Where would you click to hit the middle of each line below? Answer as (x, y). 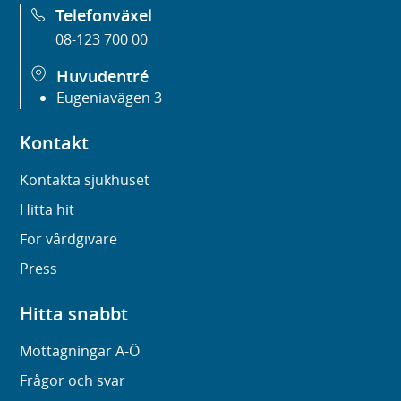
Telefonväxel (104, 16)
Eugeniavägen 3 (110, 98)
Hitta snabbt (74, 314)
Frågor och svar (73, 381)
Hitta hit (47, 210)
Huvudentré (103, 77)
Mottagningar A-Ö (80, 351)
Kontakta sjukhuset (85, 180)
